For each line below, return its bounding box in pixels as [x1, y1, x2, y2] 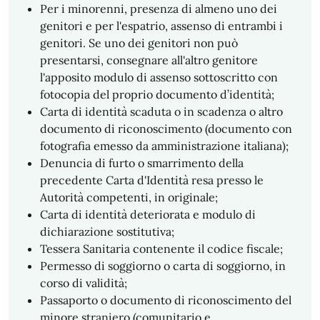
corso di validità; [40, 276, 127, 290]
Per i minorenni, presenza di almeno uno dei [40, 1, 277, 16]
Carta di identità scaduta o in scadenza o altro [40, 104, 283, 119]
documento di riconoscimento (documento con [40, 121, 292, 136]
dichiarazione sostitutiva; [40, 224, 174, 239]
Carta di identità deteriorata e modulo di [40, 207, 256, 221]
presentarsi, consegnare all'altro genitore [40, 53, 258, 67]
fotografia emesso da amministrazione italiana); [40, 139, 289, 153]
